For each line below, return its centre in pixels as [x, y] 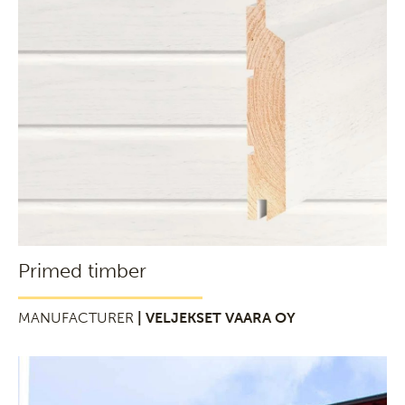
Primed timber [82, 271]
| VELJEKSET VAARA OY [217, 318]
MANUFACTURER [78, 318]
